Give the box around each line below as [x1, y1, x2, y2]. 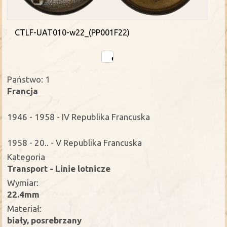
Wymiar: [7, 178, 39, 188]
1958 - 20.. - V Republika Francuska [7, 138, 142, 148]
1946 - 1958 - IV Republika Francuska [7, 112, 150, 122]
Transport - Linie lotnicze [7, 164, 111, 174]
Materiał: [7, 204, 42, 214]
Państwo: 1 [7, 74, 51, 85]
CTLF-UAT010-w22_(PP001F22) [15, 27, 130, 37]
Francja [7, 86, 39, 96]
